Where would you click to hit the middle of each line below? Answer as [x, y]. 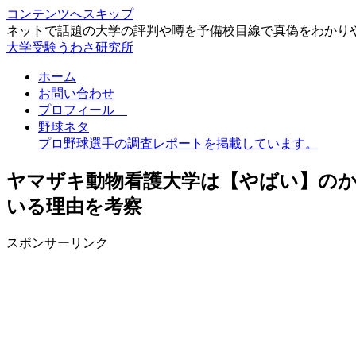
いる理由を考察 [74, 206]
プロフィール [83, 110]
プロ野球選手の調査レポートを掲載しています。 [178, 143]
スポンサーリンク [57, 242]
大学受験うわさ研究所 [70, 47]
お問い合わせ [76, 93]
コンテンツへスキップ [70, 14]
